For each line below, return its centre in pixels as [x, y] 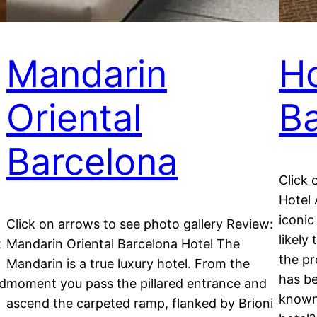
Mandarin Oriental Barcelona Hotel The [123, 244]
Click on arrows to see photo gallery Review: [140, 224]
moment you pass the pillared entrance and [137, 284]
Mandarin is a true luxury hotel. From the [128, 264]
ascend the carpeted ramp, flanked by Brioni [140, 304]
